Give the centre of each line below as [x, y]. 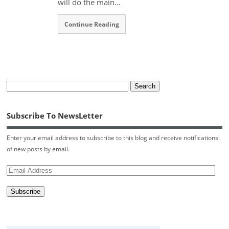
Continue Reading [92, 24]
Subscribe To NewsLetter [55, 115]
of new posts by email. [38, 149]
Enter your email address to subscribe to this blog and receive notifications [113, 138]
